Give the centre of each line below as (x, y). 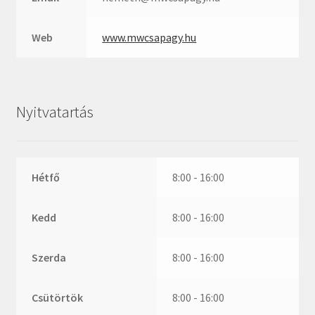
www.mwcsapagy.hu (149, 37)
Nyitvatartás (54, 112)
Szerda (49, 257)
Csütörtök (58, 297)
